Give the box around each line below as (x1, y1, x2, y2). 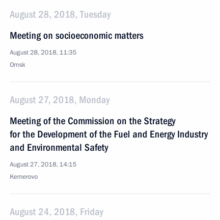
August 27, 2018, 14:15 (10, 160, 77, 169)
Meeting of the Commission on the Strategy (10, 115, 175, 127)
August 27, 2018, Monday (10, 94, 110, 106)
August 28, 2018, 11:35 (10, 48, 77, 57)
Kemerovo (10, 172, 38, 181)
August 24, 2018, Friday (10, 206, 103, 218)
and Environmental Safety (10, 141, 108, 153)
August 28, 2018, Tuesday (10, 8, 110, 20)
